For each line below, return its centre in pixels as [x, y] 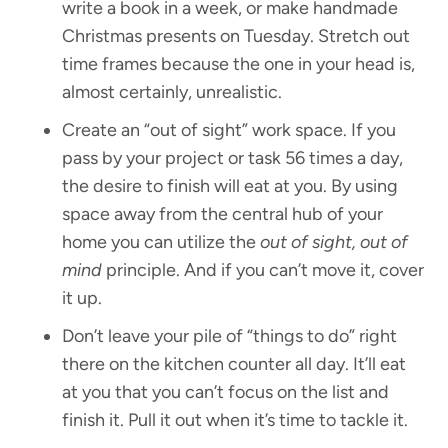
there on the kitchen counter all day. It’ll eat [234, 364]
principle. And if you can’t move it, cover [263, 270]
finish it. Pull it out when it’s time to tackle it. [235, 420]
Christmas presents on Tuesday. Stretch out [236, 36]
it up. [82, 298]
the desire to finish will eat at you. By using [230, 186]
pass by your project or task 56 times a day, [233, 158]
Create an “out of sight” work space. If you [229, 130]
